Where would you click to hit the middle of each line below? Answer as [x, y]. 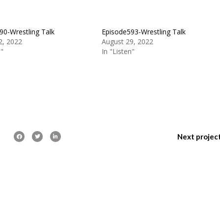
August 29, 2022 [127, 41]
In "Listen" [118, 51]
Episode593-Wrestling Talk [143, 31]
